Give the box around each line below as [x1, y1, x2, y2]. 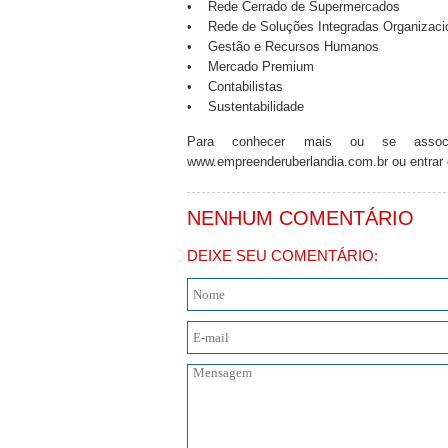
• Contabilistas [187, 79, 283, 94]
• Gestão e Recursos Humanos [187, 39, 379, 54]
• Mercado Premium [187, 59, 314, 74]
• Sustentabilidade [187, 99, 304, 114]
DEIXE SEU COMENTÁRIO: [187, 247, 378, 264]
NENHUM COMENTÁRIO [187, 207, 414, 229]
